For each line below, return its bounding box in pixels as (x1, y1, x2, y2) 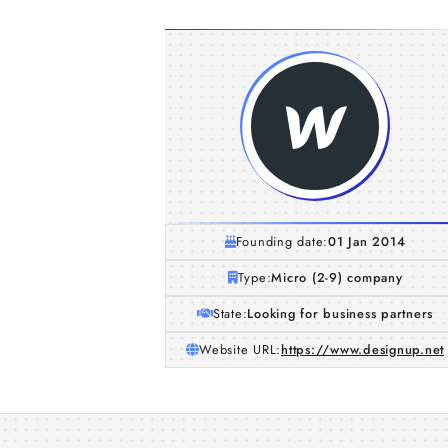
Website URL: (199, 340, 281, 359)
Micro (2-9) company (271, 268, 403, 287)
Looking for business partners (247, 304, 434, 323)
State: (212, 304, 248, 323)
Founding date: (235, 232, 329, 251)
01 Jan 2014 (328, 232, 406, 251)
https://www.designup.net (281, 340, 444, 359)
